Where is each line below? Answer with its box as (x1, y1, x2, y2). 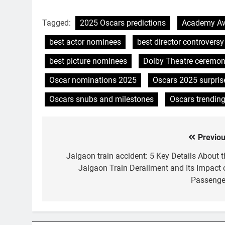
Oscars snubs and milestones (49, 94, 154, 104)
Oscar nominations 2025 (49, 75, 137, 85)
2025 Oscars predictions (80, 18, 166, 28)
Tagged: (42, 18, 73, 28)
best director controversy (137, 37, 224, 47)
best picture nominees (49, 56, 127, 66)
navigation (52, 151, 108, 165)
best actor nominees (49, 37, 121, 47)
